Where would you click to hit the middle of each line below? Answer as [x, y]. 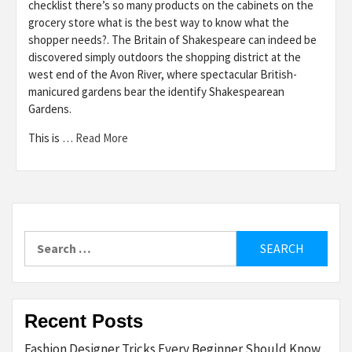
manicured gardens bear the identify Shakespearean [156, 91]
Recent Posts [84, 321]
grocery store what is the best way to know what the [159, 22]
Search [43, 239]
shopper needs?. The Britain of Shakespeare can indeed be [172, 39]
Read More [102, 137]
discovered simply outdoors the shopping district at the [165, 57]
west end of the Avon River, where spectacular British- [163, 74]
